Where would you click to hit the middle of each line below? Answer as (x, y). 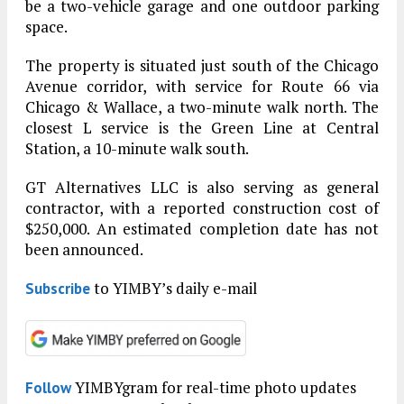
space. (46, 26)
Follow (48, 387)
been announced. (84, 249)
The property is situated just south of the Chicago (202, 65)
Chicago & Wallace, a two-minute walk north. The (202, 106)
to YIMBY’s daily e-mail (174, 288)
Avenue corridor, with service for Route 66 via (202, 86)
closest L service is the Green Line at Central (202, 127)
